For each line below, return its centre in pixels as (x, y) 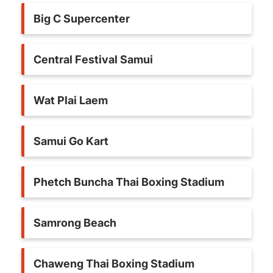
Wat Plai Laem (71, 100)
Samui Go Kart (71, 141)
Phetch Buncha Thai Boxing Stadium (129, 182)
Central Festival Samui (93, 59)
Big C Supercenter (82, 19)
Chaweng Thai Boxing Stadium (114, 264)
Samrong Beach (75, 223)
